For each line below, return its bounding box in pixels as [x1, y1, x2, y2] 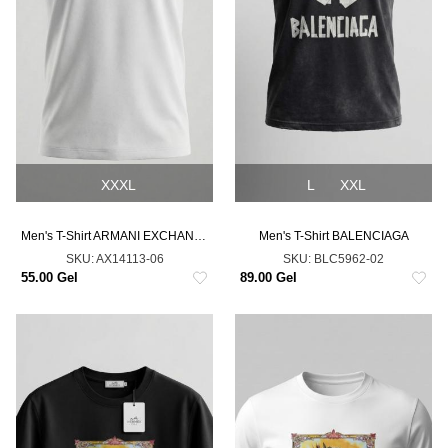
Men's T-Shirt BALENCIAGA [258, 229, 409, 243]
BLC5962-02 [314, 252, 384, 266]
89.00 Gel [240, 270, 297, 285]
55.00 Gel [21, 270, 78, 285]
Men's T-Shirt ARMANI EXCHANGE [194, 229, 206, 243]
